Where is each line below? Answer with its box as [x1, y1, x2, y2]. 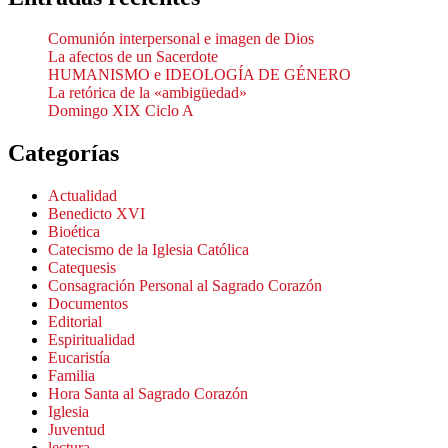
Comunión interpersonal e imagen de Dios [48, 30, 314, 48]
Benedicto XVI [48, 205, 145, 223]
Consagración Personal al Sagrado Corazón [48, 277, 322, 295]
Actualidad [48, 187, 117, 205]
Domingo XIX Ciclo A [48, 102, 194, 120]
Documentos [48, 295, 128, 313]
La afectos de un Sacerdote [48, 48, 218, 66]
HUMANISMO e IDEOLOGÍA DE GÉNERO [48, 66, 351, 84]
